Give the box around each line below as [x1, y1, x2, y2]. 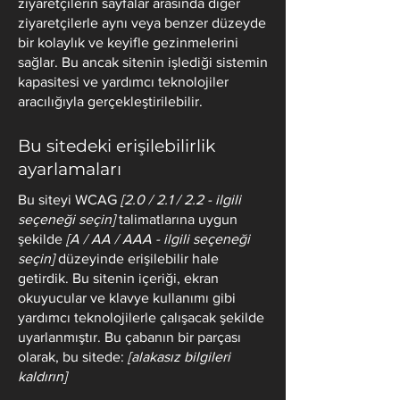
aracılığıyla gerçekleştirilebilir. [18, 94, 203, 109]
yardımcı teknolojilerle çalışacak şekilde [18, 310, 264, 325]
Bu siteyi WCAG [18, 192, 121, 207]
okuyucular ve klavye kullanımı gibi [18, 290, 236, 305]
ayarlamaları [18, 159, 121, 179]
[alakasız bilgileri [128, 349, 230, 364]
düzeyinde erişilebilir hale [54, 251, 219, 266]
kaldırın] [18, 369, 67, 384]
